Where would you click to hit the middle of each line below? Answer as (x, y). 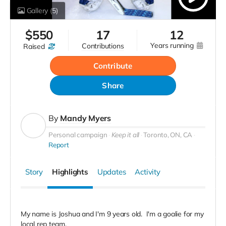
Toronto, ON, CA (168, 135)
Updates (111, 172)
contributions (105, 46)
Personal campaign (78, 135)
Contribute (113, 66)
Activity (148, 172)
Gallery (37, 11)
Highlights (70, 172)
